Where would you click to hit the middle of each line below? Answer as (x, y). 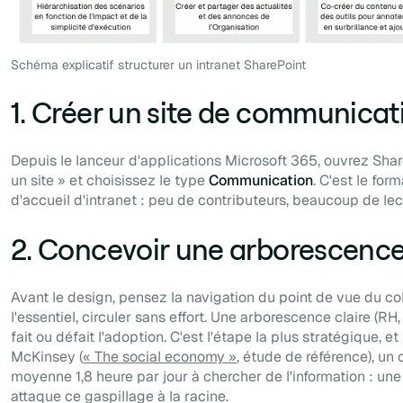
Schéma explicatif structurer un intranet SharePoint (158, 65)
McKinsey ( (47, 357)
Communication (261, 181)
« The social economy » (160, 357)
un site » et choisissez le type (110, 181)
